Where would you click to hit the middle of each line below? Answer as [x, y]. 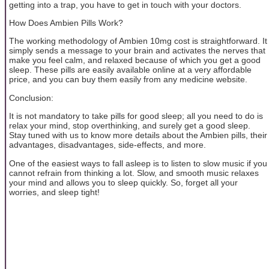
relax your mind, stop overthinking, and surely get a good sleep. [130, 126]
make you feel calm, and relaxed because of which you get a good [135, 60]
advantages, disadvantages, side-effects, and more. [107, 145]
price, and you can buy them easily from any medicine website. [128, 80]
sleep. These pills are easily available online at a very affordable [130, 70]
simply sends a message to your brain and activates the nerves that [137, 51]
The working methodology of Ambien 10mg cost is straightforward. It [138, 41]
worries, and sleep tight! [54, 192]
